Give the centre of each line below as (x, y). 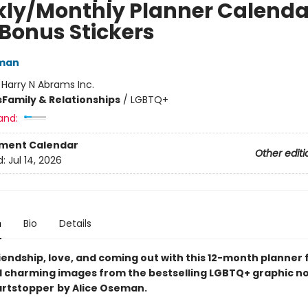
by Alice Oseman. (102, 288)
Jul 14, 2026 (35, 161)
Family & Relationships (61, 99)
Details (75, 223)
